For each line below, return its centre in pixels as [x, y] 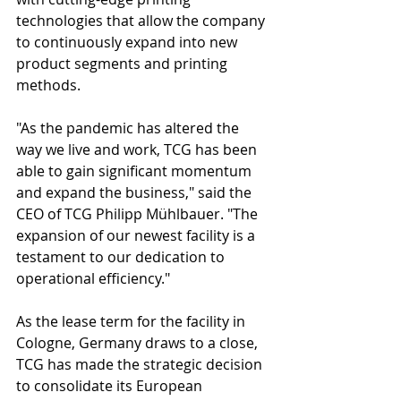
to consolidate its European [111, 386]
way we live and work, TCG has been [138, 149]
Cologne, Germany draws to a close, [139, 343]
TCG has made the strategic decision [141, 364]
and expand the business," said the [136, 192]
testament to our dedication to [122, 257]
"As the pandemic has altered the [129, 128]
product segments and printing [124, 64]
